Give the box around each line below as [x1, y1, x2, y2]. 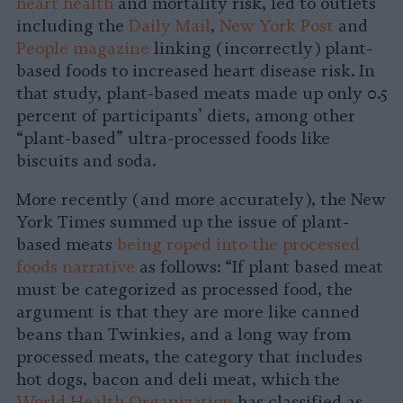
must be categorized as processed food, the [16, 280, 353, 300]
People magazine [16, 39, 149, 59]
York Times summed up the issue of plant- [16, 212, 349, 233]
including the [16, 16, 129, 37]
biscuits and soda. [16, 151, 156, 172]
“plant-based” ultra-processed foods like [16, 129, 330, 149]
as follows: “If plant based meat [135, 257, 383, 278]
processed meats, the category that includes [16, 347, 363, 368]
